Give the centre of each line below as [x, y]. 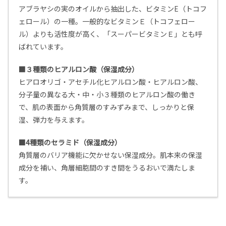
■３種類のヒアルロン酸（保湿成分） [79, 69]
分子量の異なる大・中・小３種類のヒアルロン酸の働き [107, 95]
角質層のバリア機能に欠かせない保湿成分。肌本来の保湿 [110, 155]
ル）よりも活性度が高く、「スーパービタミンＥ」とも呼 [110, 34]
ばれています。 [43, 47]
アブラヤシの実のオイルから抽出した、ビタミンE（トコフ [113, 9]
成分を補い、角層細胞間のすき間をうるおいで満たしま [107, 168]
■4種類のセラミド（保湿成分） [70, 143]
